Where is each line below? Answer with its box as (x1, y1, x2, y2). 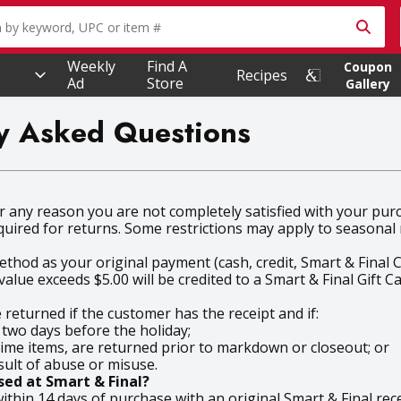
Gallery (346, 75, 391, 92)
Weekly (66, 56, 115, 76)
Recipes (236, 64, 288, 85)
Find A (146, 56, 187, 76)
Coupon (344, 58, 393, 75)
